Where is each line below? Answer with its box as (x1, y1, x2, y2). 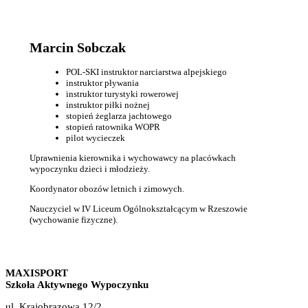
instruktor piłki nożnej (65, 100, 150, 111)
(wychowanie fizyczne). (29, 214, 118, 225)
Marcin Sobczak (29, 40, 126, 55)
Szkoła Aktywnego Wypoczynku (5, 279, 148, 291)
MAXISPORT (5, 267, 68, 279)
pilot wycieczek (65, 133, 125, 144)
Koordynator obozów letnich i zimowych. (29, 184, 184, 195)
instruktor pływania (65, 78, 139, 89)
